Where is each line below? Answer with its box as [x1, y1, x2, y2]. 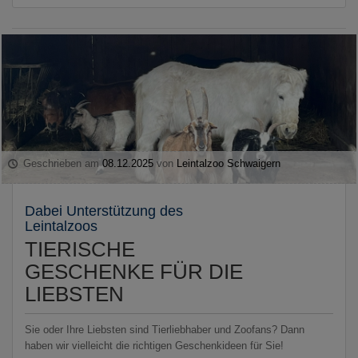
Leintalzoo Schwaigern [177, 157, 281, 169]
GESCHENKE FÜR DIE [25, 259, 243, 284]
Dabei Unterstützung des [25, 202, 183, 219]
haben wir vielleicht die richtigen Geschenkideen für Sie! [25, 339, 284, 352]
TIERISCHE [25, 237, 135, 261]
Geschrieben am [20, 157, 103, 169]
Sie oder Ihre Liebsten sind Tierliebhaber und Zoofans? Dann [25, 323, 304, 336]
